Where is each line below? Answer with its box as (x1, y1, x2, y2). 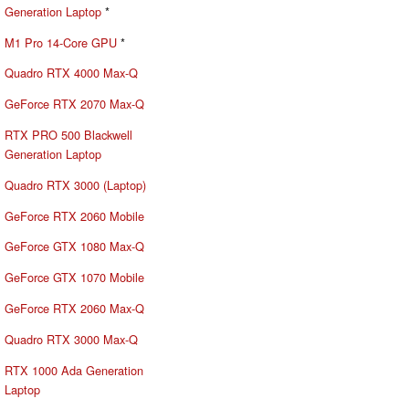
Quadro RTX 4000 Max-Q (5, 64, 138, 82)
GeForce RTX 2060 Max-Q (5, 299, 144, 317)
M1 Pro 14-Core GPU (5, 33, 117, 51)
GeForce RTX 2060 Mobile (5, 206, 144, 225)
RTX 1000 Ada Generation (5, 361, 143, 379)
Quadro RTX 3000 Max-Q (5, 330, 138, 348)
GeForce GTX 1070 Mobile (5, 268, 144, 287)
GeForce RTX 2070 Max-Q (5, 95, 144, 113)
